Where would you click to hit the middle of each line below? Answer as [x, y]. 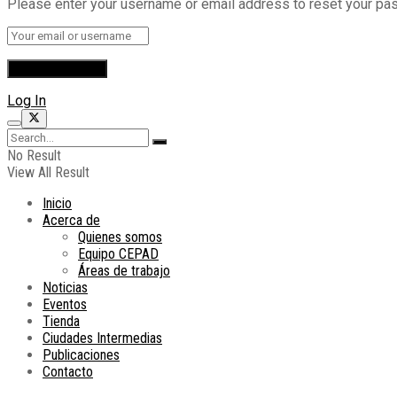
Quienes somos [120, 237]
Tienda [61, 322]
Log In [27, 101]
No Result [34, 156]
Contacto [68, 372]
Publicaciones [81, 355]
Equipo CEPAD [118, 254]
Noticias [65, 288]
